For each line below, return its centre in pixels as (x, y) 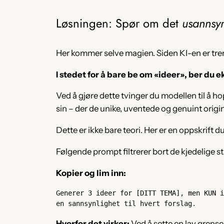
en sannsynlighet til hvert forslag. (126, 203)
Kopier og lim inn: (91, 173)
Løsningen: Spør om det (119, 23)
